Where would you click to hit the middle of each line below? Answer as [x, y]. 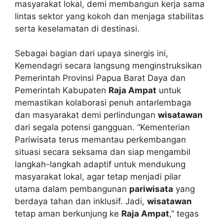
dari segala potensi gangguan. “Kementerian [102, 128]
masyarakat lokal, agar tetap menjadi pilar [98, 177]
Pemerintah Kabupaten [62, 91]
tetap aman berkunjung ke [68, 214]
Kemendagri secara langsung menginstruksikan [108, 66]
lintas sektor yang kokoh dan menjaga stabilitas [109, 16]
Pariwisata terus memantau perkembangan [100, 140]
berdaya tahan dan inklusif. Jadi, [81, 202]
